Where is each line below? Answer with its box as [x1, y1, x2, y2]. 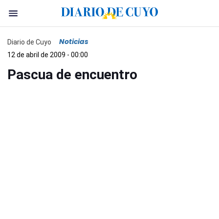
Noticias [59, 37, 88, 46]
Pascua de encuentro [7, 66, 137, 83]
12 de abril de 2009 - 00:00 [7, 51, 88, 59]
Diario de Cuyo [7, 38, 51, 46]
